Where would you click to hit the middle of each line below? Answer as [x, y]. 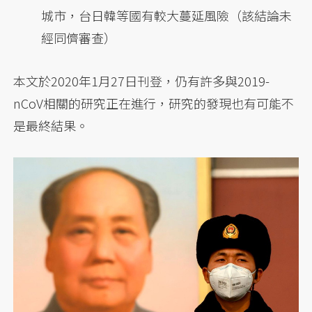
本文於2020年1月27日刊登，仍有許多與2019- [142, 81]
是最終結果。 [51, 126]
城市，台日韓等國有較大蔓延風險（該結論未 [167, 16]
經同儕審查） [79, 38]
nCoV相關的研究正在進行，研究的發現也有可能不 [154, 103]
